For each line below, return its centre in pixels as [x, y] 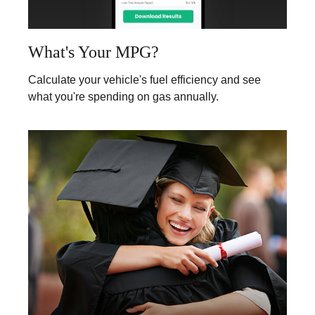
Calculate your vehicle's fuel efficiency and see [144, 80]
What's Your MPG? [94, 52]
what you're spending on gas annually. [123, 97]
